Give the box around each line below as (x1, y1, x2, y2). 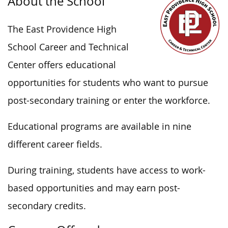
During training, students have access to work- (8, 164, 206, 176)
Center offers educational (8, 59, 116, 71)
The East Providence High (8, 23, 117, 35)
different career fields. (8, 138, 102, 150)
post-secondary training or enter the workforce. (8, 94, 210, 106)
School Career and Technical (8, 41, 129, 53)
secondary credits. (8, 199, 86, 212)
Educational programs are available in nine (8, 120, 191, 132)
